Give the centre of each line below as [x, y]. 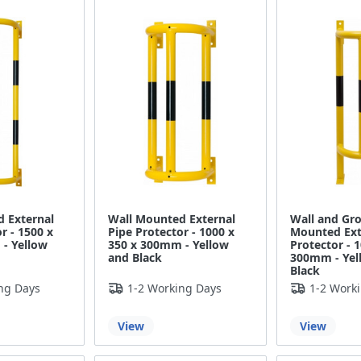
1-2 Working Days [175, 288]
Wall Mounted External [172, 219]
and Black [135, 258]
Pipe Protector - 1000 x [172, 232]
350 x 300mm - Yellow [169, 245]
